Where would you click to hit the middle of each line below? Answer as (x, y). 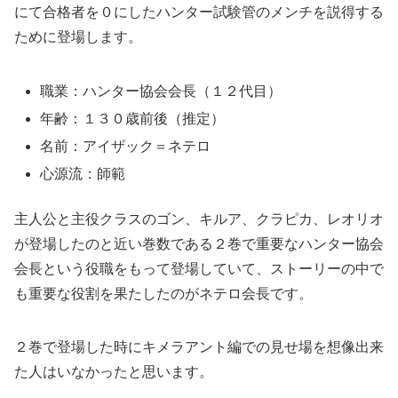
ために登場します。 (78, 37)
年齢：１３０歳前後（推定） (133, 118)
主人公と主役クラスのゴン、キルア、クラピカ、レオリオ (199, 219)
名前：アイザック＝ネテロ (126, 147)
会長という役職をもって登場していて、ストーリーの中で (199, 268)
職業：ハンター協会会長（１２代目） (161, 91)
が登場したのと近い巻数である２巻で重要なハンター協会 (199, 243)
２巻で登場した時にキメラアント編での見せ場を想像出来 (199, 347)
